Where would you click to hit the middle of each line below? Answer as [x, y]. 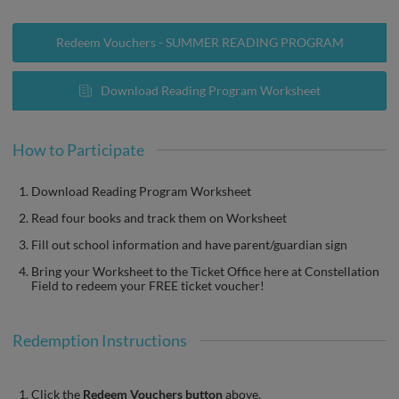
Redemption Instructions [100, 341]
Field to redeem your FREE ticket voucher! [148, 286]
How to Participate [78, 150]
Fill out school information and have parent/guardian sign [189, 245]
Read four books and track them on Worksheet [159, 218]
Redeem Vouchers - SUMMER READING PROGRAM [199, 43]
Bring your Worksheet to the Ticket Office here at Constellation [205, 272]
